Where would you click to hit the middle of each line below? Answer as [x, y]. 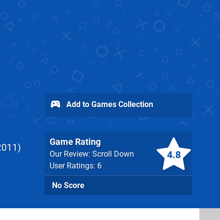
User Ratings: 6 [76, 166]
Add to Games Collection [109, 104]
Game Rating [75, 142]
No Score [68, 185]
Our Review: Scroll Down [92, 154]
